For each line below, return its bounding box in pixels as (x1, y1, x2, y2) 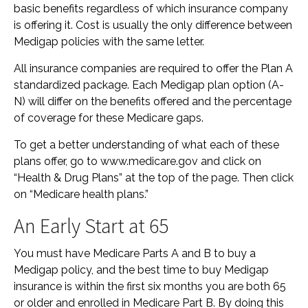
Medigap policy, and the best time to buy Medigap (14, 263, 269, 276)
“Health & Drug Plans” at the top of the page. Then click (14, 171, 294, 184)
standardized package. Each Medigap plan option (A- (14, 78, 284, 91)
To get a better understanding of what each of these (14, 138, 279, 151)
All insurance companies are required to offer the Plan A (14, 62, 293, 75)
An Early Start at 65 (14, 212, 168, 239)
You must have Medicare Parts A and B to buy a (14, 247, 256, 260)
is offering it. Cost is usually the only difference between (14, 19, 292, 32)
